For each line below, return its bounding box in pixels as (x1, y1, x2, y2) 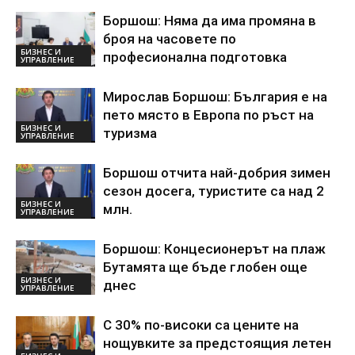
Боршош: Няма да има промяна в (103, 13, 316, 29)
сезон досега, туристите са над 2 (103, 183, 324, 199)
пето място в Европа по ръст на (103, 107, 314, 123)
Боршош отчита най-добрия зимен (103, 165, 330, 181)
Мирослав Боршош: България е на (103, 89, 327, 105)
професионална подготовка (103, 49, 287, 65)
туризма (103, 125, 157, 141)
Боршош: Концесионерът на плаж (103, 241, 326, 257)
